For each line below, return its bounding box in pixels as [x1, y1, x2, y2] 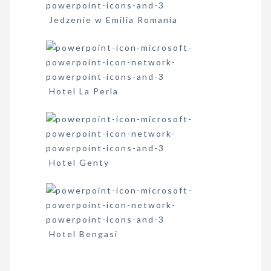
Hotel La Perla [46, 86, 119, 96]
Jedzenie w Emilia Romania [46, 15, 178, 25]
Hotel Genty [46, 157, 109, 168]
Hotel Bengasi [46, 229, 118, 239]
